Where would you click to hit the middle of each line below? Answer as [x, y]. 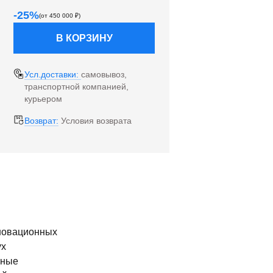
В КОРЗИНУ [84, 38]
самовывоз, [104, 74]
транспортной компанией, [77, 87]
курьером [44, 99]
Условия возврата [97, 121]
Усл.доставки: [53, 74]
